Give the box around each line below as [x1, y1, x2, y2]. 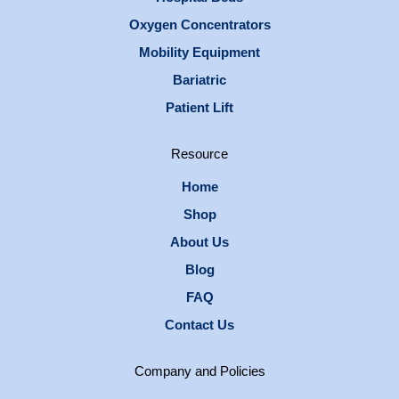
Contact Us [165, 318, 234, 333]
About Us [170, 235, 229, 250]
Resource [171, 147, 228, 162]
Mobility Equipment [139, 45, 260, 61]
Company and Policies [134, 364, 265, 379]
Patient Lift [166, 101, 233, 116]
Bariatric [173, 73, 226, 88]
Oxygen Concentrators [128, 18, 271, 33]
